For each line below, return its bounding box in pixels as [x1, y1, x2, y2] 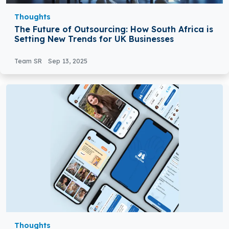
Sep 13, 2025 [48, 57, 87, 65]
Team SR [14, 57, 44, 65]
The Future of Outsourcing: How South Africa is [14, 24, 213, 35]
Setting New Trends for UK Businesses [14, 34, 174, 44]
